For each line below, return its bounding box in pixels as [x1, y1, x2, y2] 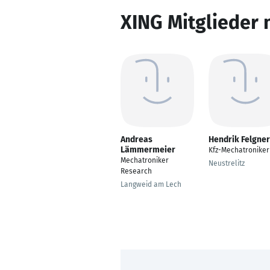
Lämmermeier [121, 145, 175, 155]
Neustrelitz [209, 159, 245, 168]
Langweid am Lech [121, 180, 181, 189]
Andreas [121, 134, 152, 145]
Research [121, 167, 152, 175]
